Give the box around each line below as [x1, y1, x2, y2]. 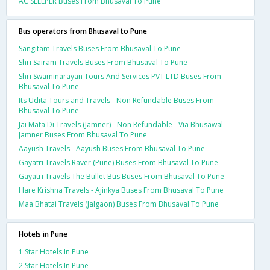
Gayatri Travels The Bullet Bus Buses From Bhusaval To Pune [19, 171, 224, 181]
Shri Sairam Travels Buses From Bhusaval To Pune [19, 57, 187, 67]
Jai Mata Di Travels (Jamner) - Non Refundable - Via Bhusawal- [19, 119, 225, 130]
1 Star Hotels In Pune [19, 246, 89, 257]
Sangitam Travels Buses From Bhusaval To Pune [19, 43, 181, 54]
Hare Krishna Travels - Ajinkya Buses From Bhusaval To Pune [19, 184, 224, 195]
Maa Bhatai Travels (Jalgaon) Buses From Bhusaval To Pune [19, 198, 219, 209]
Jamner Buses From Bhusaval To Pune [19, 129, 147, 140]
